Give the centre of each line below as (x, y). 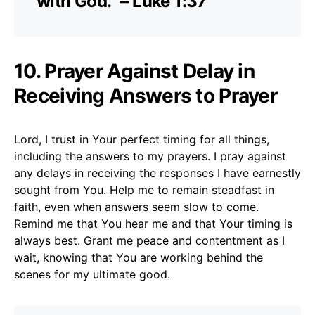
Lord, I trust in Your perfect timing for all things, (142, 139)
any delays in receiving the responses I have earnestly (157, 173)
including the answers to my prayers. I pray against (150, 156)
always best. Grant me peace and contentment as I (149, 240)
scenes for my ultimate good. (92, 274)
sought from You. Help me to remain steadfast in (144, 189)
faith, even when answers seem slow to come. (136, 206)
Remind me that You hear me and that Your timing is (153, 223)
